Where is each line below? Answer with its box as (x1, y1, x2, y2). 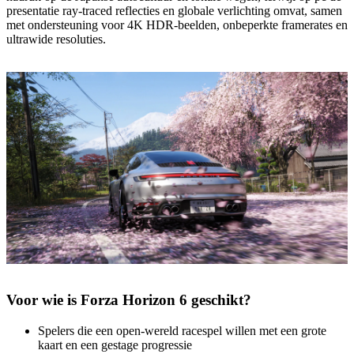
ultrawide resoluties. (6, 32, 106, 47)
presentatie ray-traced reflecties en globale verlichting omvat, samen (6, 4, 342, 18)
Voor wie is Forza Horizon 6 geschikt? (6, 292, 251, 309)
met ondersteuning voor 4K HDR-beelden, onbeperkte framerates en (6, 18, 348, 32)
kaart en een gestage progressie (38, 337, 192, 352)
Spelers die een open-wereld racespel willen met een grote (38, 323, 326, 337)
